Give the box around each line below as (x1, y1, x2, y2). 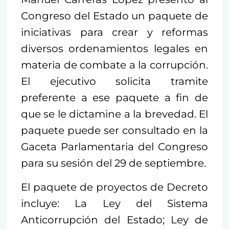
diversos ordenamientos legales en (21, 42, 208, 55)
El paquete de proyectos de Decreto (21, 180, 208, 193)
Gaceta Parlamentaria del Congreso (21, 140, 208, 153)
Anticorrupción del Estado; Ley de (21, 213, 208, 226)
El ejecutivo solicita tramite (21, 75, 208, 87)
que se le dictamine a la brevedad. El (21, 107, 208, 120)
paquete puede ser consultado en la (21, 124, 208, 136)
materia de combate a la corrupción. (21, 58, 208, 71)
